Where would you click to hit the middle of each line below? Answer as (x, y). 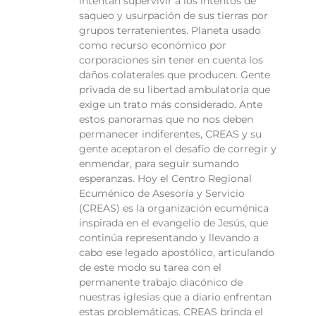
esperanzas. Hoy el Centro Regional (165, 179)
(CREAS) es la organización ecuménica (174, 208)
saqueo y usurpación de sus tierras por (174, 16)
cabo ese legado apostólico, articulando (177, 253)
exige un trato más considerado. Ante (171, 105)
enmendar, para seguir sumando (159, 164)
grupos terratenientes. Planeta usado (170, 31)
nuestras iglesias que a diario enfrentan (175, 297)
